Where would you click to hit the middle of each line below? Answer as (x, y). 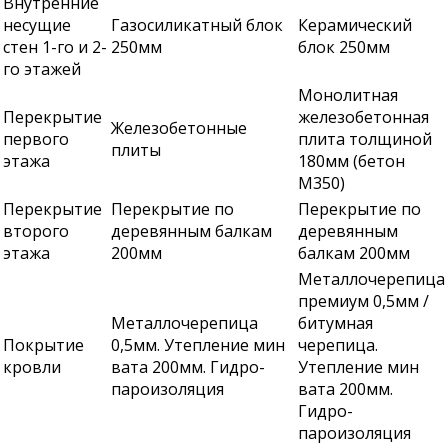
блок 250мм (344, 47)
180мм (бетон (351, 161)
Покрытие (43, 345)
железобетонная (363, 117)
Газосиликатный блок (197, 25)
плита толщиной (365, 139)
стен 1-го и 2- (55, 47)
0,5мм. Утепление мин (198, 345)
